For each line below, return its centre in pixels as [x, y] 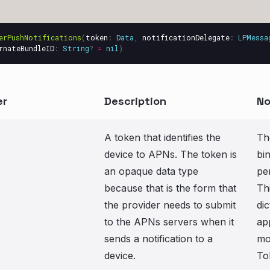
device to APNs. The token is [171, 154]
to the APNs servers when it [169, 222]
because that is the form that [170, 188]
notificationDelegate [186, 37]
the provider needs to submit [170, 205]
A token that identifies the [162, 137]
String [76, 48]
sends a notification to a [159, 239]
